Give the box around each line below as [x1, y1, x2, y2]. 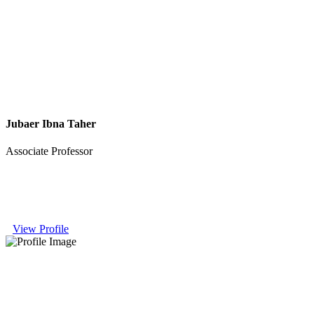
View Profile [13, 222, 69, 235]
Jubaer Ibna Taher [6, 117, 96, 130]
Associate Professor [6, 144, 93, 157]
